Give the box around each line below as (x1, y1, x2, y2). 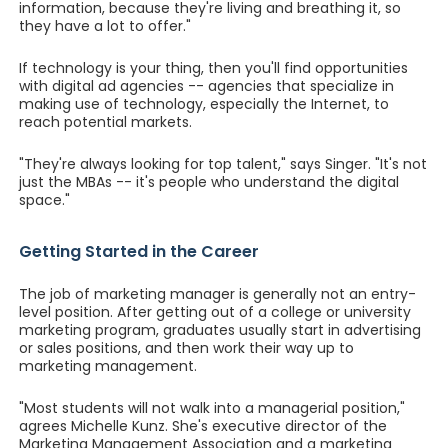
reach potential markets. (18, 112, 192, 132)
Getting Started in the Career (18, 240, 259, 263)
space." (18, 190, 70, 210)
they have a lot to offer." (18, 16, 191, 36)
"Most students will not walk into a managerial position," (18, 398, 405, 418)
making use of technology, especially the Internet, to (18, 94, 389, 114)
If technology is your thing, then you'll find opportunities (18, 58, 408, 78)
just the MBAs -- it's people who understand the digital (18, 172, 399, 192)
